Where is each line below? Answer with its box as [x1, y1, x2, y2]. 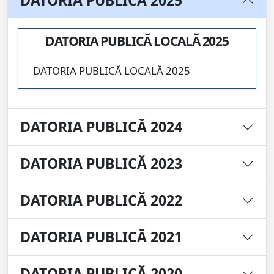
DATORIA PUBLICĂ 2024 [20, 117, 182, 137]
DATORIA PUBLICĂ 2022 [20, 190, 182, 210]
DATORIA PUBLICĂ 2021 [20, 227, 182, 247]
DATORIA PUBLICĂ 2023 [20, 154, 182, 174]
